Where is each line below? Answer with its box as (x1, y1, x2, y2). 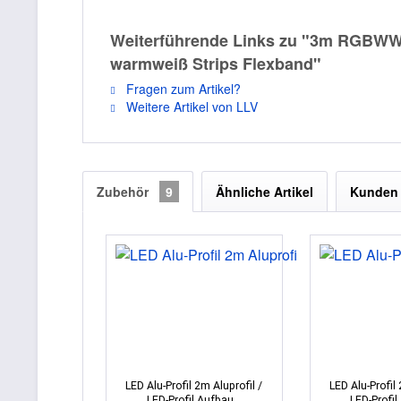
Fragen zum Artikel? (123, 79, 241, 98)
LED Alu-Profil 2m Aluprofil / (125, 378, 263, 392)
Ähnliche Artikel (216, 182, 313, 200)
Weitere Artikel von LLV (123, 97, 258, 115)
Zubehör (97, 182, 152, 200)
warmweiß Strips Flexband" (110, 51, 321, 75)
